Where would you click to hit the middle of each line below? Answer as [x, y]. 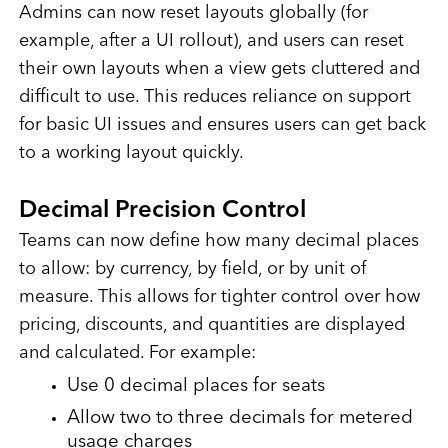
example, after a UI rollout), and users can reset [211, 41]
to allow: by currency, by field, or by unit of [192, 269]
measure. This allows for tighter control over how [219, 297]
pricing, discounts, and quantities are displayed [211, 325]
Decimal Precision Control [162, 211]
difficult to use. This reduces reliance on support [214, 97]
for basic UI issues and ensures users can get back [222, 125]
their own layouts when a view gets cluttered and [219, 69]
